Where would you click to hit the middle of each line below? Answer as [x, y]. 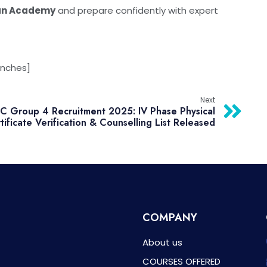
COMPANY [170, 217]
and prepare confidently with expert [137, 10]
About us [162, 242]
